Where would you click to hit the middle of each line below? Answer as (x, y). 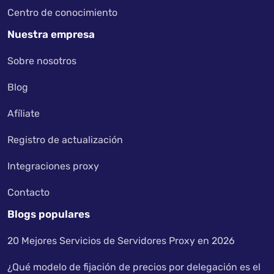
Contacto (28, 192)
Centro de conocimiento (62, 13)
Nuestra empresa (51, 34)
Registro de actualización (65, 140)
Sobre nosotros (42, 61)
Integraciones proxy (53, 166)
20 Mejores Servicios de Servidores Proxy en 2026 (121, 241)
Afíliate (24, 113)
